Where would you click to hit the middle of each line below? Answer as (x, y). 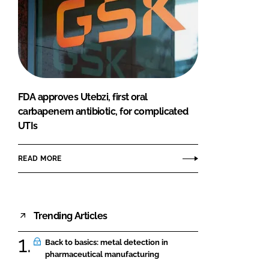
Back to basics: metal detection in (107, 243)
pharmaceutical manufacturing (102, 255)
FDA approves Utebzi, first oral (83, 97)
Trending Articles (71, 216)
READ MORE (40, 158)
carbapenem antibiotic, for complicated (103, 112)
